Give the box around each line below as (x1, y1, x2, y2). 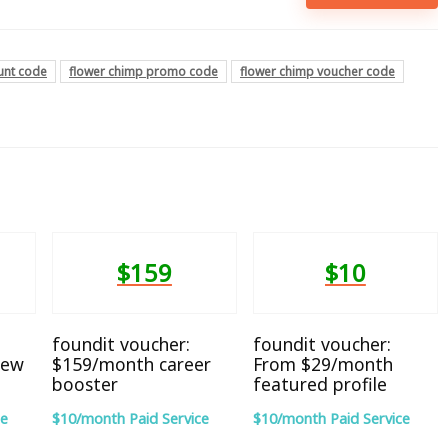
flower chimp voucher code (240, 62, 395, 80)
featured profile (252, 371, 387, 396)
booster (52, 371, 118, 396)
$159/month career (52, 351, 211, 376)
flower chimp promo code (69, 62, 218, 80)
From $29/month (252, 351, 393, 376)
